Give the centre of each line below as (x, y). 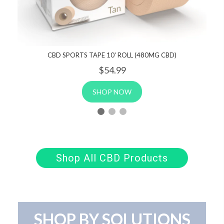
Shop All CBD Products (112, 158)
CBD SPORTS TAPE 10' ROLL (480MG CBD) (112, 55)
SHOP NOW (112, 92)
